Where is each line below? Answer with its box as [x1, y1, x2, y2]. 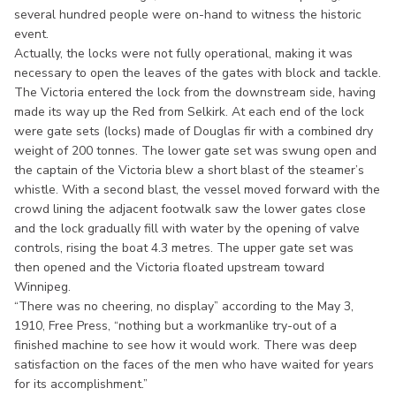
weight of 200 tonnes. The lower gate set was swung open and [14, 141, 377, 159]
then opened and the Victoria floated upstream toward [14, 258, 324, 276]
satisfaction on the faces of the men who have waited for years [14, 355, 374, 373]
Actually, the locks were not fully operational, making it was [14, 44, 353, 62]
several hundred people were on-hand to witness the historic [14, 5, 362, 23]
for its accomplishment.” [14, 375, 148, 392]
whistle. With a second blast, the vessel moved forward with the [14, 180, 380, 198]
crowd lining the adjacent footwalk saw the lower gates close [14, 200, 366, 217]
